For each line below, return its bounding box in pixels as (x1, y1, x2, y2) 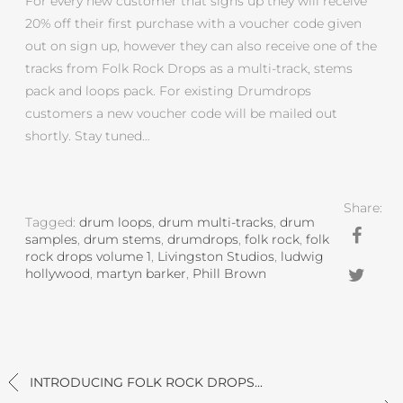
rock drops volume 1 (25, 247, 152, 264)
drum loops (79, 213, 153, 230)
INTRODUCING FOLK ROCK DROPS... (25, 374, 263, 391)
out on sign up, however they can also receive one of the (25, 38, 378, 55)
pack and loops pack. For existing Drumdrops (25, 83, 312, 100)
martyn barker (96, 264, 187, 282)
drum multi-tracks (158, 213, 274, 230)
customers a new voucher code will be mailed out (25, 105, 338, 122)
